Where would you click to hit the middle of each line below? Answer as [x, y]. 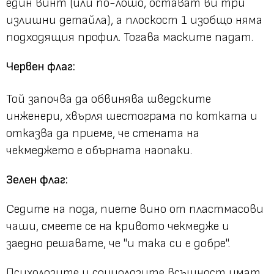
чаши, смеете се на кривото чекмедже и [118, 226]
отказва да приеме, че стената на [103, 133]
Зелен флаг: [37, 180]
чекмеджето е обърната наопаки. [99, 150]
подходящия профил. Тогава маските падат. [130, 37]
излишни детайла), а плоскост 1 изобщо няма [134, 20]
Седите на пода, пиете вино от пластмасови [135, 209]
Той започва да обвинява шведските [109, 99]
